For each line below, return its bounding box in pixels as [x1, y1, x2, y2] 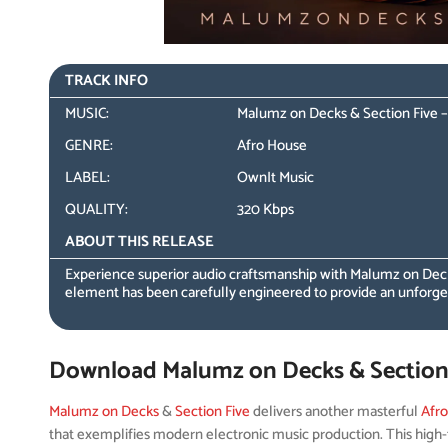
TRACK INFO [65, 68, 149, 93]
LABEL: [65, 165, 111, 190]
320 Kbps [237, 197, 295, 222]
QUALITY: [65, 197, 129, 222]
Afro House [237, 133, 308, 158]
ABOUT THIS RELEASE [65, 229, 215, 254]
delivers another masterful [250, 399, 422, 424]
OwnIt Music [237, 165, 315, 190]
